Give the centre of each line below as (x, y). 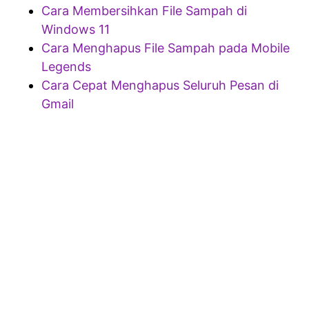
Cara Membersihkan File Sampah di (144, 11)
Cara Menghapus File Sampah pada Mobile (166, 48)
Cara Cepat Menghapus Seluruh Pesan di (160, 85)
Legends (66, 67)
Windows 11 (76, 29)
